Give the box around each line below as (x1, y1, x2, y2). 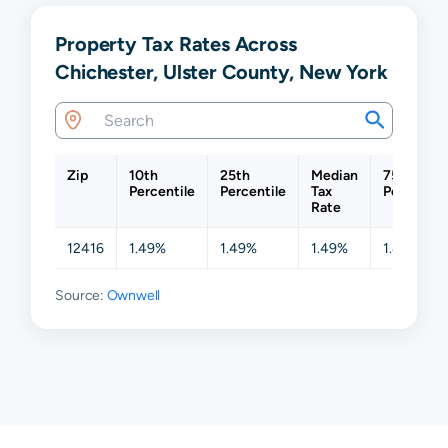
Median (311, 166, 359, 183)
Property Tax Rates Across (55, 31, 297, 55)
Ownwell (106, 286, 161, 303)
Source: (55, 286, 107, 303)
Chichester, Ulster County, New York (55, 59, 388, 83)
